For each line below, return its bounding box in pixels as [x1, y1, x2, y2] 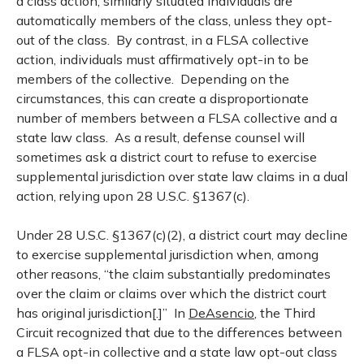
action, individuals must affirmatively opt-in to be [16, 51, 309, 67]
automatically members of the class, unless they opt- [16, 12, 332, 28]
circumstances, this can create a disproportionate [16, 90, 309, 106]
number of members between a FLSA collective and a [16, 110, 337, 126]
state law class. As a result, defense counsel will [16, 129, 305, 145]
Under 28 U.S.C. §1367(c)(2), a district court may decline [16, 227, 348, 243]
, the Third [254, 305, 315, 321]
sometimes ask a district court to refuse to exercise [16, 149, 317, 165]
